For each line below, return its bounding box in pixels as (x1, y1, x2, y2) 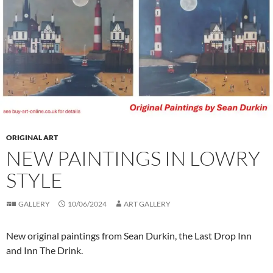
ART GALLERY (124, 199, 171, 208)
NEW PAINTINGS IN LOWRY (6, 146, 260, 171)
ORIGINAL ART (6, 133, 58, 142)
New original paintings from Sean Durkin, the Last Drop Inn (6, 230, 252, 241)
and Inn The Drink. (6, 244, 83, 256)
